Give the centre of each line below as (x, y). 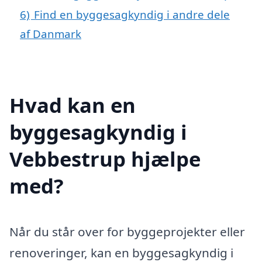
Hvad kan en (73, 105)
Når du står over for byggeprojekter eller (127, 231)
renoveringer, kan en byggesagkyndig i (121, 252)
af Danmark (51, 33)
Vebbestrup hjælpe (105, 158)
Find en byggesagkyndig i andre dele (132, 14)
